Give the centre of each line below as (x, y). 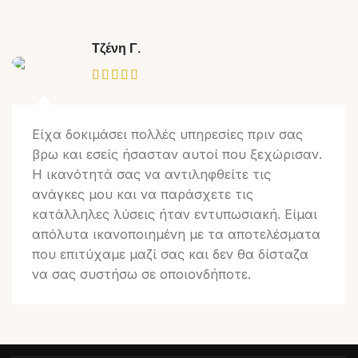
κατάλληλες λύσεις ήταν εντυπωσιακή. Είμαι (175, 215)
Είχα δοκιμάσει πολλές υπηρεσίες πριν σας (167, 135)
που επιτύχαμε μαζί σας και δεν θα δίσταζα (170, 255)
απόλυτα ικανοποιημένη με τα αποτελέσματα (176, 235)
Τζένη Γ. (116, 48)
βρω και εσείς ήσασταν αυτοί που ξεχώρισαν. (177, 155)
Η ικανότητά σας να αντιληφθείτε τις (151, 175)
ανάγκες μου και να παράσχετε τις (143, 195)
